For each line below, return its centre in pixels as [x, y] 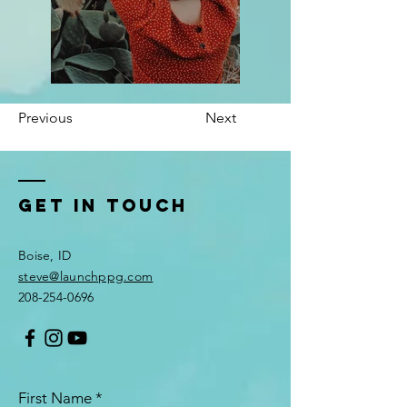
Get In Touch [103, 205]
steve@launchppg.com [86, 276]
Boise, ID [45, 255]
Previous [45, 118]
